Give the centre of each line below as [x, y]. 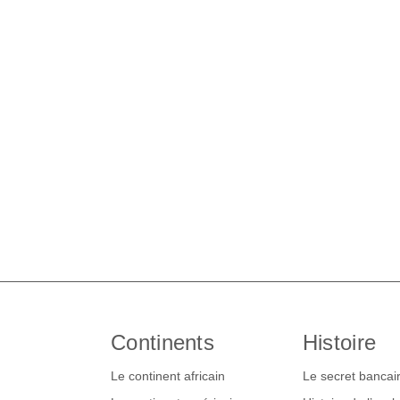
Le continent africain [167, 376]
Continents [162, 342]
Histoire [339, 342]
